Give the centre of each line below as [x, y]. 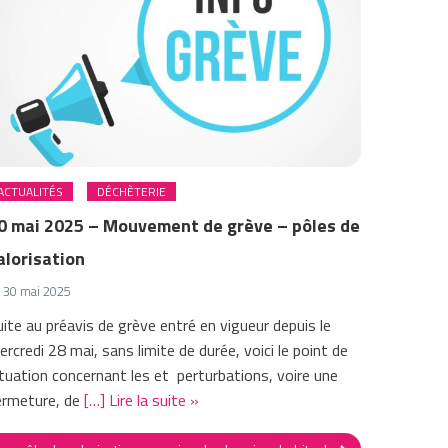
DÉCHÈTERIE [131, 192]
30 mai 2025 [36, 291]
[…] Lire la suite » [141, 400]
